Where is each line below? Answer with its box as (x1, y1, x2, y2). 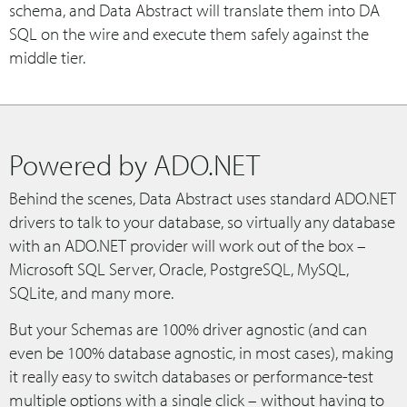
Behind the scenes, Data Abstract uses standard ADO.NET (9, 187, 396, 210)
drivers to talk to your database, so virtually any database (9, 211, 395, 233)
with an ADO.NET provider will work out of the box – (9, 234, 366, 257)
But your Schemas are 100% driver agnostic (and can (9, 318, 367, 341)
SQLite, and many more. (9, 282, 174, 304)
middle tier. (9, 46, 85, 69)
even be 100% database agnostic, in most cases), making (9, 342, 393, 364)
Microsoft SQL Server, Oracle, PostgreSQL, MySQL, (9, 258, 349, 281)
